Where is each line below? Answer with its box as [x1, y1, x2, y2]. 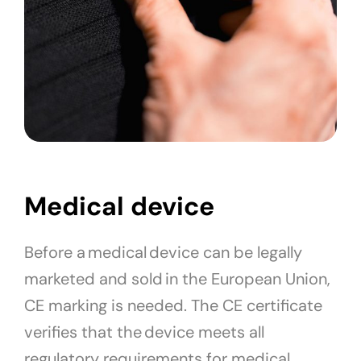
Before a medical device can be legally [24, 242, 302, 263]
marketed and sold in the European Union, [24, 268, 330, 290]
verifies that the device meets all [24, 322, 264, 343]
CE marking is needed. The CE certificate [24, 295, 322, 317]
